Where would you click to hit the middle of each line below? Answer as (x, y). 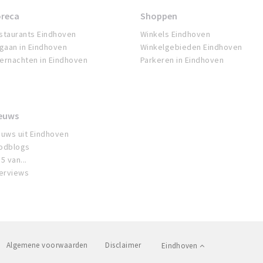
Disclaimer (123, 245)
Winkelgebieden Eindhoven (191, 47)
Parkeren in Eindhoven (182, 60)
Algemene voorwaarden (47, 245)
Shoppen (159, 16)
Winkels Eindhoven (176, 34)
